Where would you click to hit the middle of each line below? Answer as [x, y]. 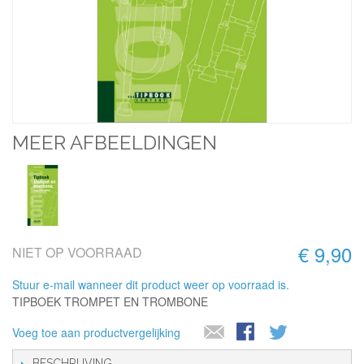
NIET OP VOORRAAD [77, 252]
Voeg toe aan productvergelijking [96, 332]
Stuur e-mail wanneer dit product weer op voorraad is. [151, 284]
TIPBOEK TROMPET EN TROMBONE [110, 301]
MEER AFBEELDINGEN [115, 143]
